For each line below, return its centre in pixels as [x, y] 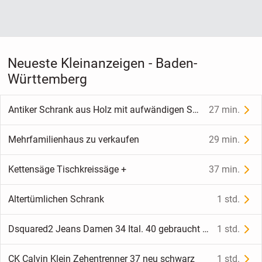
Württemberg [47, 79]
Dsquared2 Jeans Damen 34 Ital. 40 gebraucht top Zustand [205, 229]
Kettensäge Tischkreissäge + [67, 170]
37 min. [225, 170]
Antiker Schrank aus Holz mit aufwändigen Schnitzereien [195, 110]
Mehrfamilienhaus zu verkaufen [73, 140]
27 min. [225, 110]
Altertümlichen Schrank [56, 199]
